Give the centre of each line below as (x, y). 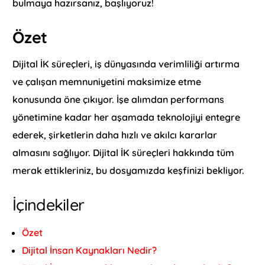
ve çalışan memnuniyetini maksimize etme (107, 81)
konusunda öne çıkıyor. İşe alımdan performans (119, 99)
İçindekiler (49, 204)
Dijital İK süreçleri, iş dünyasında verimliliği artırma (126, 64)
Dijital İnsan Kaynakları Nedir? (90, 250)
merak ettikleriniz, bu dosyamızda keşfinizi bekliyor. (129, 170)
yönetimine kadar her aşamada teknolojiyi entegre (127, 117)
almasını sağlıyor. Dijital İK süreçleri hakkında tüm (124, 152)
